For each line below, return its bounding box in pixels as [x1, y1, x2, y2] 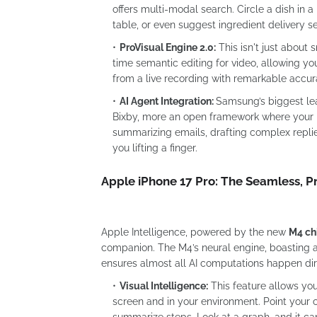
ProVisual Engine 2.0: [120, 41, 216, 53]
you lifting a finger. [113, 142, 197, 154]
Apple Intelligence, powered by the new [101, 226, 289, 238]
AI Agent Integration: [120, 95, 214, 107]
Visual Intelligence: [120, 279, 208, 292]
